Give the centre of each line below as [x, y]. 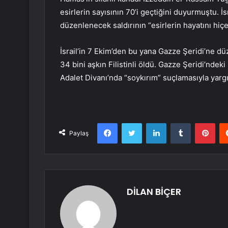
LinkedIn [179, 123]
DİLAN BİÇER [154, 192]
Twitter [153, 123]
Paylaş [79, 133]
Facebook [133, 123]
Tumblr [201, 123]
